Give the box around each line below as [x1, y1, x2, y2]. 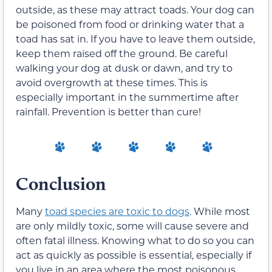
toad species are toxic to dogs [45, 204, 189, 217]
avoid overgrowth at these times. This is [16, 76, 208, 89]
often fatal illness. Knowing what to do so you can [16, 233, 254, 246]
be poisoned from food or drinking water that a [16, 18, 244, 31]
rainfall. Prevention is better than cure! [16, 105, 201, 118]
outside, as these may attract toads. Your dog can [16, 3, 254, 16]
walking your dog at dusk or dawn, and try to [16, 61, 233, 75]
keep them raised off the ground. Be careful [16, 47, 228, 60]
